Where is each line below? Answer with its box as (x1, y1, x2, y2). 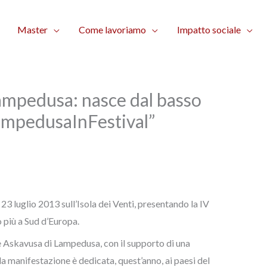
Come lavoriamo (79, 23, 146, 35)
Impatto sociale (177, 23, 241, 35)
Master (17, 23, 48, 35)
